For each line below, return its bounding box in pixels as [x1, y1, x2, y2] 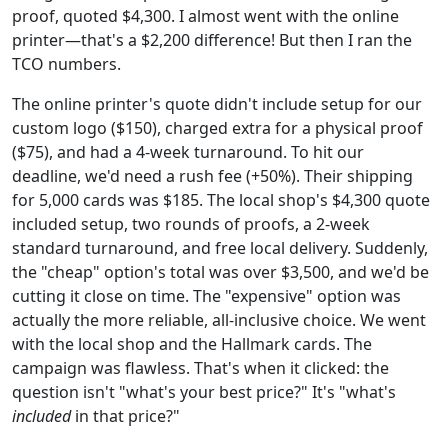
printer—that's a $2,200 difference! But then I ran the [12, 29, 412, 51]
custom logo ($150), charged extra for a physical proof [12, 117, 423, 139]
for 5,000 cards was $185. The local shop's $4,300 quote [12, 189, 430, 211]
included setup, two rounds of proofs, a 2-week [12, 213, 370, 235]
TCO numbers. [12, 53, 121, 75]
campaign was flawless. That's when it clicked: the [12, 357, 389, 379]
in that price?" [71, 405, 180, 427]
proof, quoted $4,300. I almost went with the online [12, 5, 399, 27]
